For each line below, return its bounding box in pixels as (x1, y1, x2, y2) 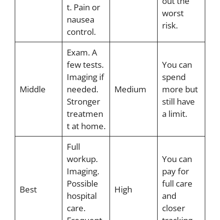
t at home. (66, 120, 106, 132)
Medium (114, 83, 146, 95)
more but (162, 83, 198, 95)
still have (162, 95, 195, 107)
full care (162, 177, 192, 189)
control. (66, 26, 96, 37)
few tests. (66, 58, 104, 70)
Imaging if (66, 71, 104, 82)
